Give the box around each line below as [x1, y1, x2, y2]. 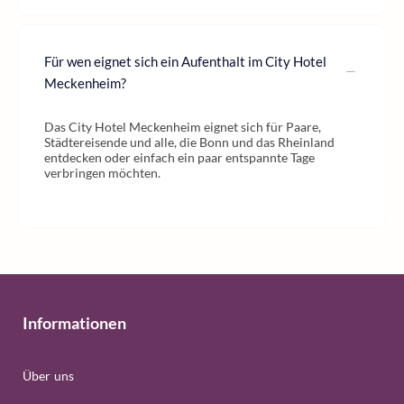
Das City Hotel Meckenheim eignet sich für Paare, [44, 119, 321, 134]
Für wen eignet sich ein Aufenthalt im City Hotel [44, 53, 326, 69]
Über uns [23, 368, 75, 383]
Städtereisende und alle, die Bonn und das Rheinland [44, 134, 335, 150]
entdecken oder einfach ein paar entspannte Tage [44, 150, 315, 165]
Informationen [23, 313, 126, 333]
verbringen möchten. [44, 165, 161, 180]
